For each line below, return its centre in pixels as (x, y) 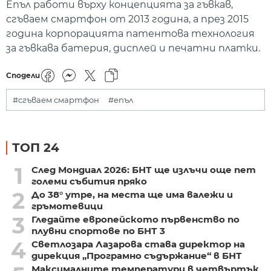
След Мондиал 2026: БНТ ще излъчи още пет (143, 169)
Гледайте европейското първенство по (135, 219)
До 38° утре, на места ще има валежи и (132, 194)
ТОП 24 (36, 147)
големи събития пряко (89, 181)
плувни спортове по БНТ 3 (98, 230)
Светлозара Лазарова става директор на (138, 244)
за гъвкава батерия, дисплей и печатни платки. (133, 48)
